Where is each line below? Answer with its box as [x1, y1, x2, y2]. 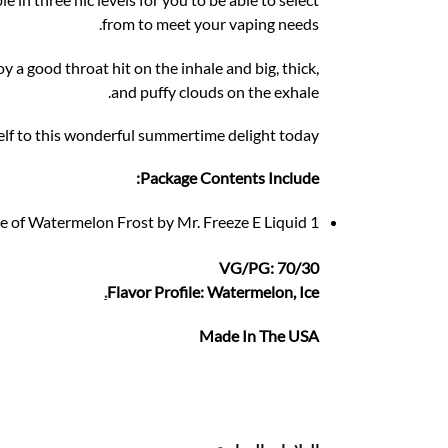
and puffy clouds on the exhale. [111, 81, 320, 101]
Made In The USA [199, 325, 320, 345]
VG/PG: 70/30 [219, 258, 320, 278]
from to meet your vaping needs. [102, 14, 320, 34]
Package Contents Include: [140, 168, 320, 188]
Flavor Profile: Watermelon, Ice [107, 282, 320, 302]
